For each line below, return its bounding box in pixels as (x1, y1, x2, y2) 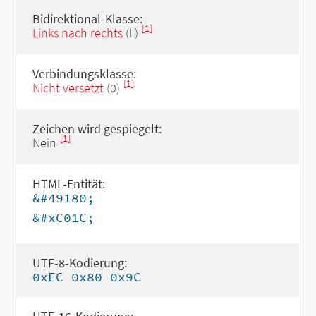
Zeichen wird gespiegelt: (32, 121, 162, 137)
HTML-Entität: (32, 176, 105, 192)
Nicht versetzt (32, 80, 104, 96)
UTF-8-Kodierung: (32, 255, 127, 271)
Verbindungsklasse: (32, 66, 136, 82)
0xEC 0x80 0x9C (32, 269, 141, 285)
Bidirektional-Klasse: (32, 11, 142, 27)
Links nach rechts (32, 25, 123, 41)
